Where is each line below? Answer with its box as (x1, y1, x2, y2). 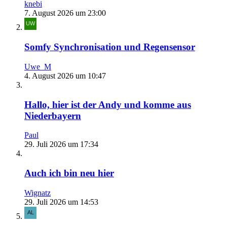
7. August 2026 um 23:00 (24, 9, 106, 18)
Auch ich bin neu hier (24, 168, 114, 179)
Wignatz (24, 188, 51, 197)
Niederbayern (24, 110, 81, 121)
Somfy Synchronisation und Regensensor (24, 42, 195, 53)
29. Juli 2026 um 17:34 (24, 140, 98, 149)
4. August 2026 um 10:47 (24, 71, 106, 80)
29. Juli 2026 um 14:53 (24, 197, 98, 206)
